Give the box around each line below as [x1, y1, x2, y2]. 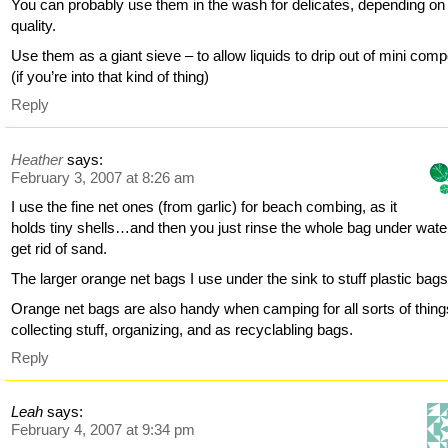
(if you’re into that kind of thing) [11, 68, 210, 86]
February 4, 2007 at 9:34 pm [11, 421, 196, 439]
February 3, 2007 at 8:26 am [11, 168, 196, 186]
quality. [11, 17, 57, 35]
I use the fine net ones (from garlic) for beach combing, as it [11, 197, 398, 215]
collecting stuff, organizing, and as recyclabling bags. [11, 320, 354, 338]
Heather [11, 150, 64, 168]
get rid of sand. [11, 239, 108, 257]
